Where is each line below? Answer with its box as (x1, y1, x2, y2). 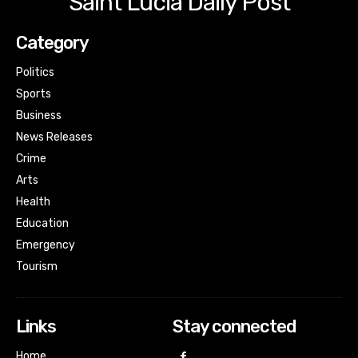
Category (16, 31, 89, 54)
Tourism (16, 259, 58, 273)
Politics (16, 65, 54, 79)
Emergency (16, 237, 75, 252)
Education (16, 216, 69, 230)
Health (16, 194, 50, 209)
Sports (16, 86, 51, 101)
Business (16, 108, 62, 122)
